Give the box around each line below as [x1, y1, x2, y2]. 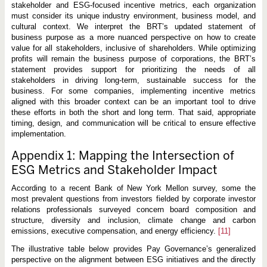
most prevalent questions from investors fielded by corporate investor [11, 194, 256, 204]
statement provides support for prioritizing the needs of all [11, 65, 256, 74]
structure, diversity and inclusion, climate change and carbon [11, 216, 256, 225]
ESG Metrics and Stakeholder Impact [11, 163, 218, 178]
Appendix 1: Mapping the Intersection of [11, 148, 234, 163]
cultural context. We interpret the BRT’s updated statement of [11, 22, 256, 32]
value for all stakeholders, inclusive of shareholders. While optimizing [11, 44, 256, 53]
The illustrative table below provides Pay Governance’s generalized [11, 244, 256, 254]
